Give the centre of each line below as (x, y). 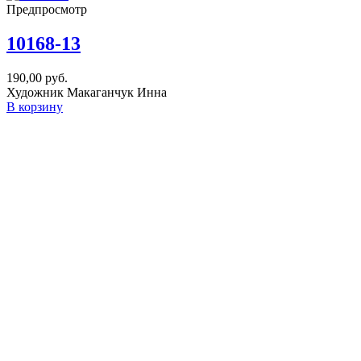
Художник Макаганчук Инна (87, 92)
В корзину (35, 106)
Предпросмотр (47, 9)
